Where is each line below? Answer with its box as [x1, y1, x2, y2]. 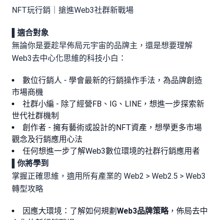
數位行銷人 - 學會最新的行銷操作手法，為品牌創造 [23, 76, 202, 85]
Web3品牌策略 [117, 206, 168, 216]
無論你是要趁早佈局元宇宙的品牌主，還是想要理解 [12, 41, 192, 50]
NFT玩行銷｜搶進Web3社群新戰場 [12, 5, 134, 15]
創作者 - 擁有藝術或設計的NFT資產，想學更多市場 [23, 123, 202, 132]
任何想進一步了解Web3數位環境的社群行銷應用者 [23, 146, 200, 156]
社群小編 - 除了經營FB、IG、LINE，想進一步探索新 [23, 99, 204, 109]
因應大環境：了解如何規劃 [23, 206, 117, 216]
